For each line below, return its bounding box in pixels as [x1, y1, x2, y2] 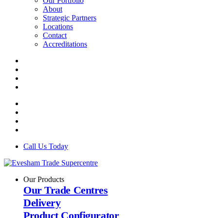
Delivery [23, 197, 61, 209]
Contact [43, 31, 67, 39]
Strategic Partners [43, 14, 96, 22]
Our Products [23, 175, 64, 183]
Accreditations [43, 40, 87, 48]
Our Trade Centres [23, 184, 108, 196]
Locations [43, 22, 73, 31]
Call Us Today [23, 142, 68, 150]
